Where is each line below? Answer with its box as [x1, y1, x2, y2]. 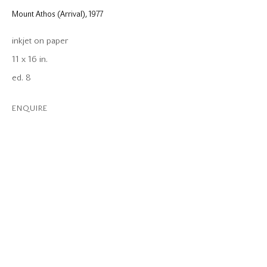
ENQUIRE [12, 104, 48, 113]
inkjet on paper [12, 36, 68, 46]
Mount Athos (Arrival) [12, 10, 85, 19]
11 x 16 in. [12, 54, 48, 65]
